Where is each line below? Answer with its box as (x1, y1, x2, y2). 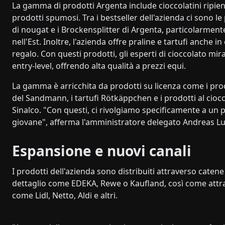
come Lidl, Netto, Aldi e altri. (12, 190, 118, 201)
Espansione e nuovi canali (12, 141, 191, 160)
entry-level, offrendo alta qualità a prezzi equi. (12, 60, 186, 71)
